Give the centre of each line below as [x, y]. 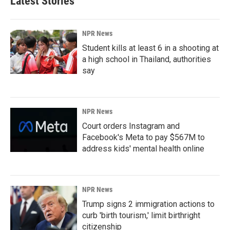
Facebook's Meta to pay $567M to [143, 137]
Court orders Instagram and [131, 126]
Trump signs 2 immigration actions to [148, 204]
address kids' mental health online [143, 149]
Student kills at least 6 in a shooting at [150, 48]
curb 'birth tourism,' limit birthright [141, 215]
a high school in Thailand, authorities [147, 59]
